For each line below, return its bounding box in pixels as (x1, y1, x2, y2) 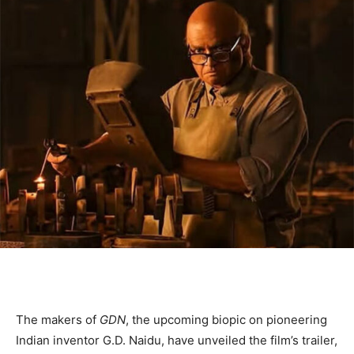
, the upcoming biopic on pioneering (126, 312, 327, 328)
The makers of (16, 312, 100, 328)
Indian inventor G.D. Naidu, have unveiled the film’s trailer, (16, 333, 337, 348)
